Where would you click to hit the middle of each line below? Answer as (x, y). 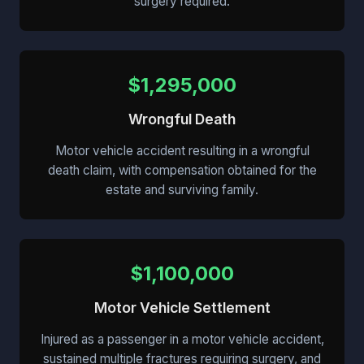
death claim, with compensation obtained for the (182, 171)
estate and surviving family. (182, 190)
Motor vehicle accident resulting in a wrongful (182, 151)
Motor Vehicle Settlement (182, 308)
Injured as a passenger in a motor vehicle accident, (182, 340)
